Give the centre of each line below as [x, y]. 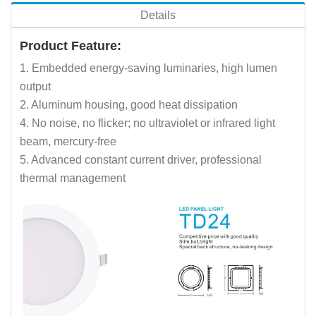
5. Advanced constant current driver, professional [141, 159]
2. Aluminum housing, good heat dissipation [129, 104]
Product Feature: [71, 45]
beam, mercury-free [68, 141]
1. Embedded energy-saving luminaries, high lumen [148, 68]
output [35, 86]
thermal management [73, 178]
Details [158, 15]
